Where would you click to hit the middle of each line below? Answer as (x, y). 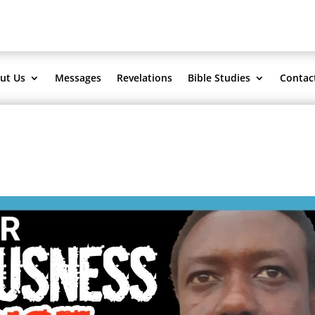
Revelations (144, 77)
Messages (78, 77)
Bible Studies (219, 77)
